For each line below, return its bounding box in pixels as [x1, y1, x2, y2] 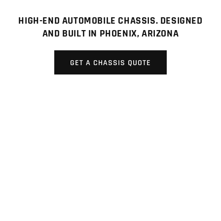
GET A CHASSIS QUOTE [70, 57, 151, 68]
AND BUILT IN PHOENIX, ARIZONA [42, 27, 179, 40]
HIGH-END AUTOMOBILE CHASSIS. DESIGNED [18, 14, 203, 27]
